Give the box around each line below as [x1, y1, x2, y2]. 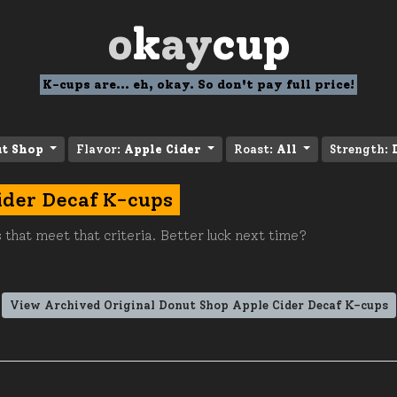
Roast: [234, 142, 276, 156]
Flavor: [75, 142, 124, 156]
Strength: [330, 142, 393, 156]
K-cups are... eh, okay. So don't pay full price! [43, 77, 354, 92]
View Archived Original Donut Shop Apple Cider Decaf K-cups [9, 298, 388, 312]
